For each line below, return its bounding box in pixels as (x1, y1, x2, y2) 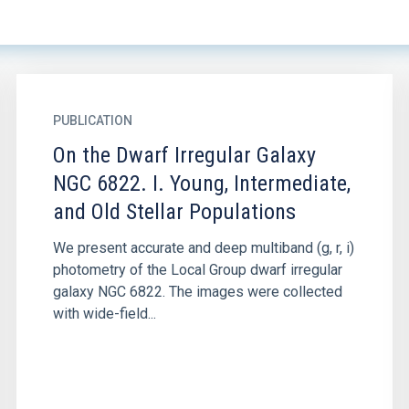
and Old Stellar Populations (52, 199, 296, 225)
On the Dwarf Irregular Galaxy (52, 142, 316, 168)
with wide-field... (52, 305, 156, 322)
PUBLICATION (52, 113, 132, 128)
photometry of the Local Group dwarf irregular (52, 261, 342, 278)
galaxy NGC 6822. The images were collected (52, 283, 342, 300)
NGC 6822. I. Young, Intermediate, (52, 171, 351, 196)
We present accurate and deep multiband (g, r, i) (52, 239, 354, 257)
